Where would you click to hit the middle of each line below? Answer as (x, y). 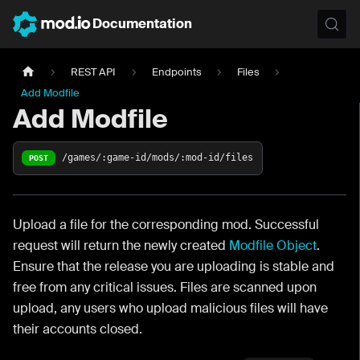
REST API (94, 72)
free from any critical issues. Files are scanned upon (165, 287)
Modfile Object (273, 245)
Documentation (142, 24)
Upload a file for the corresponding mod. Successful (166, 224)
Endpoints (176, 72)
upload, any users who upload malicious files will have (170, 308)
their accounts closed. (78, 329)
